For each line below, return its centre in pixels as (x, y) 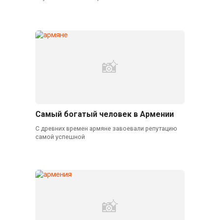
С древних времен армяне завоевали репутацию (106, 129)
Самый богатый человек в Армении (104, 114)
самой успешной (60, 137)
